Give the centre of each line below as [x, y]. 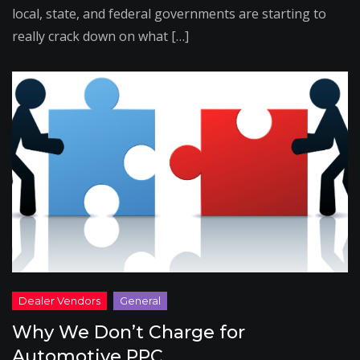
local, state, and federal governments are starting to [169, 14]
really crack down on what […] [100, 36]
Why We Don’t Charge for [129, 332]
